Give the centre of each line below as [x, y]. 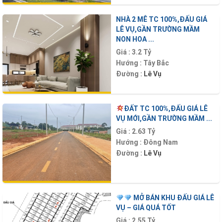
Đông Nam [161, 142]
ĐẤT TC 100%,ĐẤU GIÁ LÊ [166, 108]
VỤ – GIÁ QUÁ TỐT [146, 208]
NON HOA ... [135, 39]
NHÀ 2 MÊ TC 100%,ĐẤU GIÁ [162, 19]
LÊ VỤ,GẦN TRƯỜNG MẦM [158, 29]
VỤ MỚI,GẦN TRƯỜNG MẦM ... [164, 118]
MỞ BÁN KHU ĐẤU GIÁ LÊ [173, 198]
